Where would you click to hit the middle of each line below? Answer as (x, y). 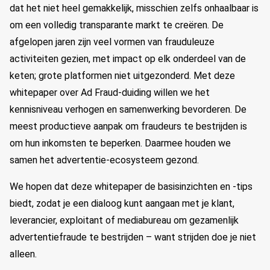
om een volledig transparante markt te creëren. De (117, 25)
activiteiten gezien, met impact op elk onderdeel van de (128, 59)
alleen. (23, 254)
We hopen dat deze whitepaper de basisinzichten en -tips (131, 187)
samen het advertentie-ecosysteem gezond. (104, 160)
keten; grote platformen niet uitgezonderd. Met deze (122, 76)
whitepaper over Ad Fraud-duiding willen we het (110, 93)
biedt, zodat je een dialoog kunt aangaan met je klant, (122, 203)
